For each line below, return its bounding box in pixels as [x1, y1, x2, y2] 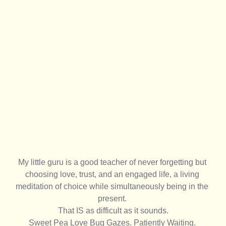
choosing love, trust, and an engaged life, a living [25, 169, 201, 179]
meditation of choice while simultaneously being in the [16, 182, 210, 191]
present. [97, 194, 129, 203]
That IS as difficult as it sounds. [58, 206, 168, 215]
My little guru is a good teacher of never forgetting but [18, 157, 208, 166]
